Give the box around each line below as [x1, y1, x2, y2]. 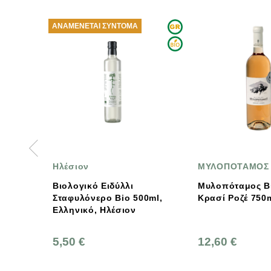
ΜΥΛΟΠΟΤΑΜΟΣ [198, 162, 269, 172]
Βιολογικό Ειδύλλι [53, 181, 134, 191]
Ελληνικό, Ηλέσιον [53, 205, 136, 215]
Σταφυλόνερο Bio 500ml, [53, 193, 163, 203]
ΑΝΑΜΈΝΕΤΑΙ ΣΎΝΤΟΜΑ [52, 22, 138, 31]
